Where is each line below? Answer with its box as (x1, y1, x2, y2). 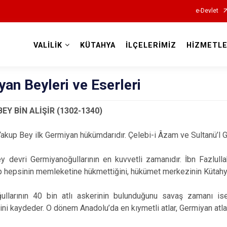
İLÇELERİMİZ (125, 41, 176, 50)
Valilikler (92, 50, 135, 63)
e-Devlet (195, 7, 218, 14)
